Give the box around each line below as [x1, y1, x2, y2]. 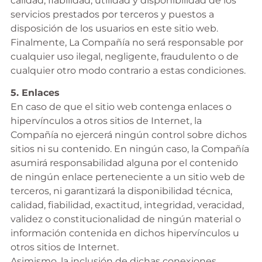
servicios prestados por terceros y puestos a [10, 8, 214, 20]
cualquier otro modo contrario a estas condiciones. [10, 64, 246, 76]
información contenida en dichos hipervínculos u [10, 227, 239, 239]
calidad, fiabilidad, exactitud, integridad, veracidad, [10, 199, 244, 211]
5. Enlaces [10, 87, 60, 99]
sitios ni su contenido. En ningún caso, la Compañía [10, 143, 249, 155]
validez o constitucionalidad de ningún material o [10, 213, 241, 225]
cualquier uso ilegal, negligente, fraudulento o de [10, 50, 239, 62]
